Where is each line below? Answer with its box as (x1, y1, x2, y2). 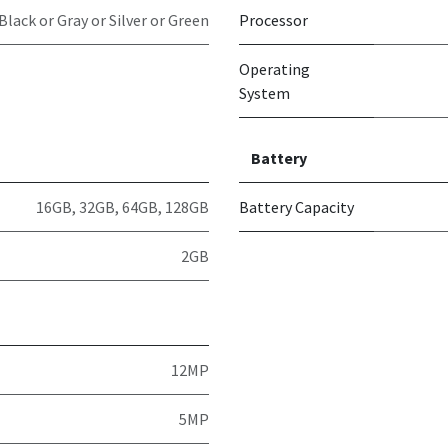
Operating (239, 59, 310, 80)
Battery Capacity (239, 197, 354, 218)
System (239, 83, 290, 104)
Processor (239, 10, 308, 31)
